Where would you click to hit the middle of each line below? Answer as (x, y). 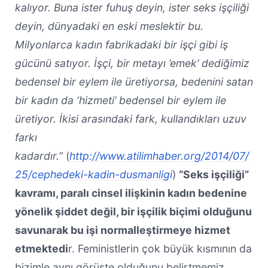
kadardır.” (39, 156)
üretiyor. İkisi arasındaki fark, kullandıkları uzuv (130, 118)
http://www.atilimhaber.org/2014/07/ (159, 156)
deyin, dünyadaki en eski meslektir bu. (109, 26)
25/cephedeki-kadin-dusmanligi (93, 174)
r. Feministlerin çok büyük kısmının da (160, 248)
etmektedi (41, 248)
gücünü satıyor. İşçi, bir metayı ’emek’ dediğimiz (132, 63)
